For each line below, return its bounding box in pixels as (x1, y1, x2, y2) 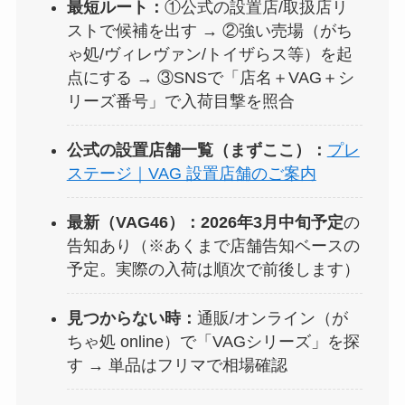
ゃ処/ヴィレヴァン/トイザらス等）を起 (66, 45, 353, 64)
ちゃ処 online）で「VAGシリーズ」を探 (66, 332, 360, 351)
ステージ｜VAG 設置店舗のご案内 (66, 164, 316, 183)
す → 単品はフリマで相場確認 (66, 355, 287, 374)
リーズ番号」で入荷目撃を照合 (66, 92, 295, 111)
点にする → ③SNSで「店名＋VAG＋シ (66, 69, 354, 88)
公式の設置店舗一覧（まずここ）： (66, 140, 327, 159)
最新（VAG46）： (66, 212, 201, 231)
